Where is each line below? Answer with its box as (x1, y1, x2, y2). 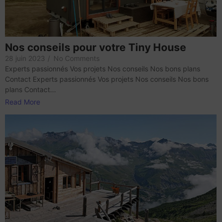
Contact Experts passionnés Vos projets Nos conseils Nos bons (5, 75, 209, 84)
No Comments (54, 54, 100, 63)
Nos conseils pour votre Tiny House (5, 41, 186, 54)
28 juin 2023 (5, 54, 45, 63)
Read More (5, 97, 40, 106)
